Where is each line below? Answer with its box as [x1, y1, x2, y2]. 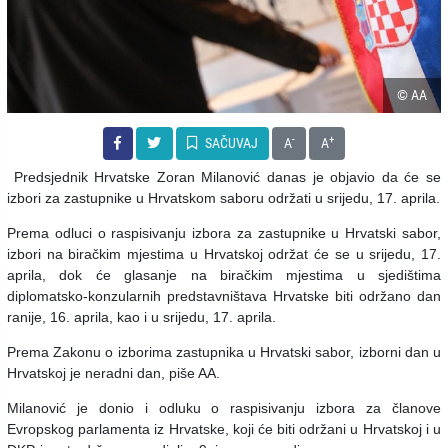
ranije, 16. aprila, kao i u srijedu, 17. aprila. [7, 309, 276, 326]
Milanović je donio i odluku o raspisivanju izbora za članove [7, 400, 441, 417]
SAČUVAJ [201, 135, 258, 152]
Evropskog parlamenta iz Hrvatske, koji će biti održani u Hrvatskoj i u [7, 421, 441, 438]
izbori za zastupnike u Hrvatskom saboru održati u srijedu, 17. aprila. [7, 190, 440, 207]
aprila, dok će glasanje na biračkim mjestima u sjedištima [7, 267, 441, 284]
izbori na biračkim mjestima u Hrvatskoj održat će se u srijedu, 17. [7, 246, 441, 263]
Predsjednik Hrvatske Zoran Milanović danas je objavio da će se [7, 169, 441, 186]
